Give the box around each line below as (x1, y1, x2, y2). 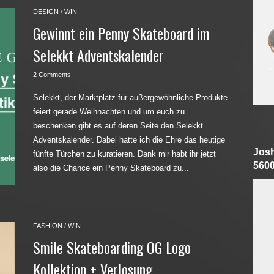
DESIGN (33, 8, 59, 15)
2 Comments (33, 71, 71, 78)
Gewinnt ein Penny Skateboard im (33, 22, 210, 44)
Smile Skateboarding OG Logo (33, 236, 191, 258)
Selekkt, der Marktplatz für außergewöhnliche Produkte (33, 93, 228, 102)
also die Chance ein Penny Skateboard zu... (33, 163, 189, 172)
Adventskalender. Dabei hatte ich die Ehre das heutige (33, 135, 225, 144)
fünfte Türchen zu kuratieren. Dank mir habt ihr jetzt (33, 149, 216, 158)
